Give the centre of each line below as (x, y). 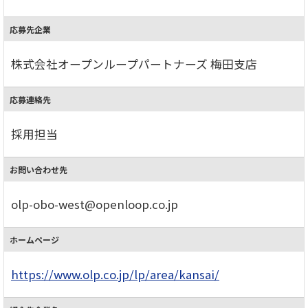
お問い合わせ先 (38, 169)
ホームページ (34, 239)
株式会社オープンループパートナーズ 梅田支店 (134, 64)
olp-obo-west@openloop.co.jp (95, 204)
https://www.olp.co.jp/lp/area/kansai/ (115, 274)
